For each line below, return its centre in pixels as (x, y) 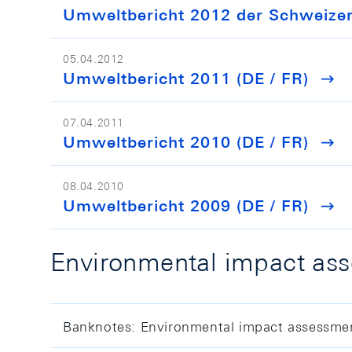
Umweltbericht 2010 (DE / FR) (186, 142)
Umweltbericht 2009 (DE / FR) (186, 205)
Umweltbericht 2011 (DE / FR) (186, 78)
